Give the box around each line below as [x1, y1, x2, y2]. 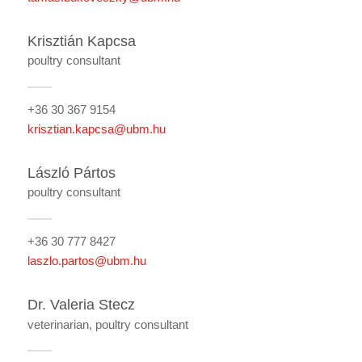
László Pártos [27, 164, 116, 181]
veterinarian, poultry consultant [27, 317, 188, 331]
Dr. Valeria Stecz [27, 297, 135, 313]
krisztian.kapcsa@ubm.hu [27, 122, 166, 136]
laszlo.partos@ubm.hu [27, 254, 146, 268]
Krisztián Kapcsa [27, 32, 136, 49]
